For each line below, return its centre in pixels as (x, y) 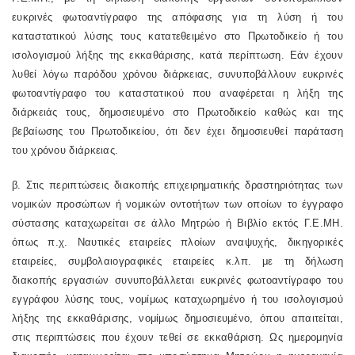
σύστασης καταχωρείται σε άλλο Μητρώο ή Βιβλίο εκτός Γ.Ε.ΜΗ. (177, 223)
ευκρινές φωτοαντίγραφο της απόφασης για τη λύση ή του (177, 17)
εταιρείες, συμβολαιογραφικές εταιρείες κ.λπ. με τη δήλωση (177, 261)
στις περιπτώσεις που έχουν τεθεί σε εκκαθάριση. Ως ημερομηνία (177, 337)
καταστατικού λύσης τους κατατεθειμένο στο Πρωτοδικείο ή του (177, 36)
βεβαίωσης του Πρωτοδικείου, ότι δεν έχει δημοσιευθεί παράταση (177, 131)
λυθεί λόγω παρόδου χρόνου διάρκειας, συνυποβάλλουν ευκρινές (177, 74)
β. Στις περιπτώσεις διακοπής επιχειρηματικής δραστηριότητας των (177, 185)
